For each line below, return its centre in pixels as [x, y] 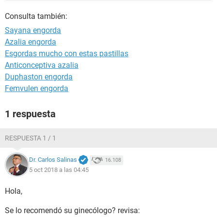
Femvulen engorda [37, 88]
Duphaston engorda [39, 77]
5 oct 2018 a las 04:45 [59, 170]
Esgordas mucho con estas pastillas [67, 54]
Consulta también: [36, 16]
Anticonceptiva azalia [42, 65]
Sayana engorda [33, 30]
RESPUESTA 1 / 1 [31, 138]
